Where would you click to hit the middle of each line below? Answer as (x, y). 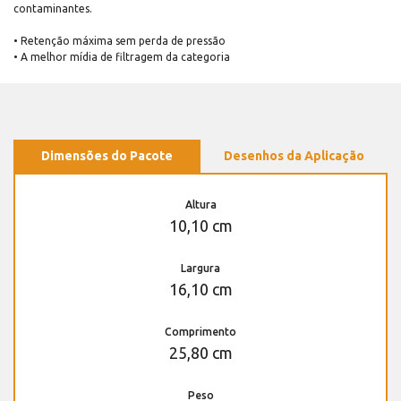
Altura (200, 204)
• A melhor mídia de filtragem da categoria (122, 56)
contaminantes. (53, 8)
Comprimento (200, 331)
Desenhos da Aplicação (294, 155)
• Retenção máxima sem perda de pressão (119, 40)
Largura (200, 268)
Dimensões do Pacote (107, 155)
